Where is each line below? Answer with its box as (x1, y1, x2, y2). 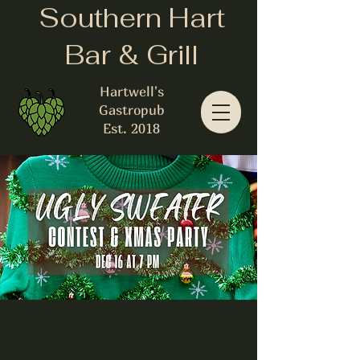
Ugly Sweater (53, 316, 204, 345)
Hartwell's (99, 83, 164, 100)
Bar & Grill (65, 38, 198, 72)
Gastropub (98, 101, 165, 118)
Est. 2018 (103, 120, 160, 137)
